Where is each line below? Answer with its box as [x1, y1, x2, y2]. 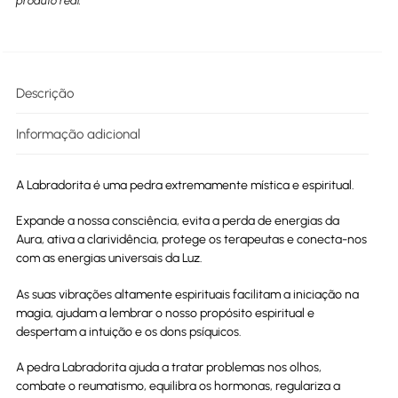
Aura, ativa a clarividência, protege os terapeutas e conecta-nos [16, 232, 367, 248]
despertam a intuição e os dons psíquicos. [16, 323, 242, 339]
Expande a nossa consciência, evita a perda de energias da [16, 213, 339, 229]
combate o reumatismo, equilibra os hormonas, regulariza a [16, 378, 340, 394]
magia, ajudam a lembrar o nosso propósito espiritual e [16, 305, 314, 321]
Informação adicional [16, 125, 140, 142]
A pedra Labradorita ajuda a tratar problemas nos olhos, [16, 360, 322, 376]
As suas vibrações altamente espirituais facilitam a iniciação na [16, 286, 359, 302]
